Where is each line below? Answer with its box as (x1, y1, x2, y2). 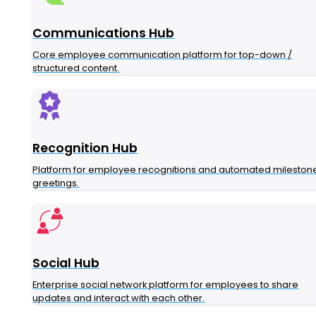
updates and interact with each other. (32, 292, 205, 305)
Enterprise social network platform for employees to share (32, 279, 299, 291)
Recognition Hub (32, 140, 138, 157)
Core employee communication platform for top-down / (32, 49, 293, 61)
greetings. (32, 177, 80, 190)
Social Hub (32, 255, 100, 272)
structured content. (32, 62, 120, 75)
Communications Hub (32, 25, 175, 42)
